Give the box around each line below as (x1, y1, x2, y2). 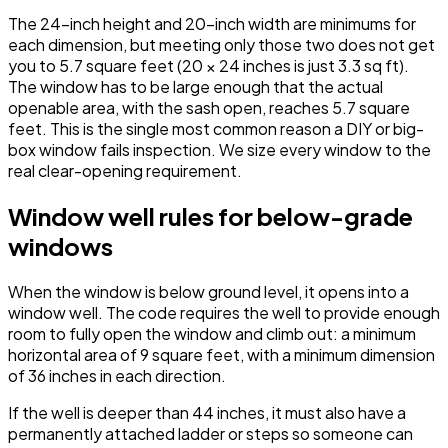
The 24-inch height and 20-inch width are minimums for (8, 13, 416, 35)
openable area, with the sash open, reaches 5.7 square (8, 97, 410, 119)
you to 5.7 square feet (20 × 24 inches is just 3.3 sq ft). (8, 55, 409, 77)
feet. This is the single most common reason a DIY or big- (8, 118, 424, 140)
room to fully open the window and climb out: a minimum (8, 323, 416, 345)
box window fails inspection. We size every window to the (8, 139, 431, 161)
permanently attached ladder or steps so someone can (8, 423, 413, 445)
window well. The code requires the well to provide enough (8, 302, 440, 324)
